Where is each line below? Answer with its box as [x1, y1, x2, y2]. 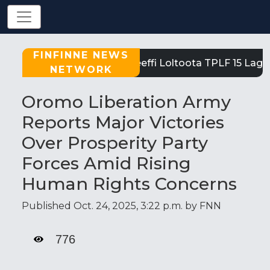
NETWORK [49, 64, 113, 75]
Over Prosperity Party [22, 132, 208, 153]
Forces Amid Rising [22, 152, 191, 174]
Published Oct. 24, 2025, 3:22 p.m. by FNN [22, 200, 221, 212]
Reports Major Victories [22, 111, 224, 133]
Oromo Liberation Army [22, 91, 231, 112]
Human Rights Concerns [22, 173, 237, 194]
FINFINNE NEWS [33, 49, 129, 61]
